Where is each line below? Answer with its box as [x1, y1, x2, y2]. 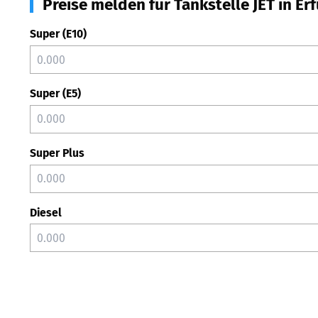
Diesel [30, 205, 62, 219]
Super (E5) [30, 87, 81, 100]
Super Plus [30, 146, 84, 160]
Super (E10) [30, 27, 87, 41]
